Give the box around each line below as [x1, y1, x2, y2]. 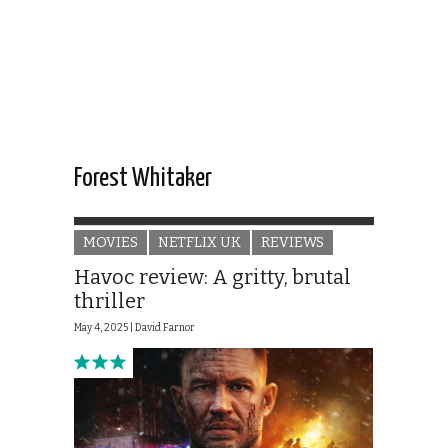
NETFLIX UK [158, 234, 241, 252]
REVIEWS [261, 234, 324, 252]
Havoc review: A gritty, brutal [74, 265, 351, 290]
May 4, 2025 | [74, 322, 135, 335]
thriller [74, 289, 145, 314]
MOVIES [83, 234, 138, 252]
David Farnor [135, 322, 195, 335]
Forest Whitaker [74, 166, 212, 192]
